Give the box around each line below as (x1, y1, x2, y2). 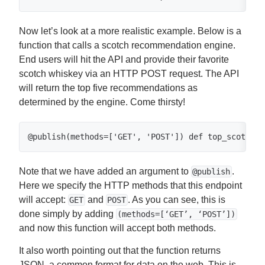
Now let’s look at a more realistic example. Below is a (19, 26, 241, 36)
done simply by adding (19, 209, 116, 219)
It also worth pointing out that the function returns (19, 245, 221, 256)
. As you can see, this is (127, 195, 225, 205)
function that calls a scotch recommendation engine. (19, 40, 235, 50)
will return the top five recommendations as (19, 83, 198, 93)
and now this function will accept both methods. (19, 223, 216, 233)
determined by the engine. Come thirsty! (19, 97, 185, 107)
